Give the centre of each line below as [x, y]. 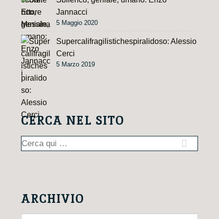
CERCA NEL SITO [73, 121]
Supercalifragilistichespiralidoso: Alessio [126, 42]
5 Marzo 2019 [76, 65]
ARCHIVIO [53, 198]
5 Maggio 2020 [77, 23]
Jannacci [72, 12]
